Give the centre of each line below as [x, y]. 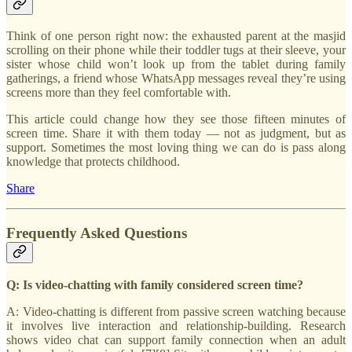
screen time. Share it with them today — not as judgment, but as [176, 134]
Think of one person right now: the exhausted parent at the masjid [176, 36]
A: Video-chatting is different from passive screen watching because [176, 311]
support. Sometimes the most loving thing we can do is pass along [176, 148]
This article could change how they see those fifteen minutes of [176, 119]
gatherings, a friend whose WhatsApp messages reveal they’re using [176, 79]
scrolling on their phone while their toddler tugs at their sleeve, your [176, 50]
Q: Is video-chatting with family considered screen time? [155, 284]
